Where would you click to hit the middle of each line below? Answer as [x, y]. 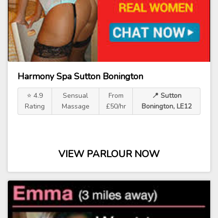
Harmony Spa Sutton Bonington [80, 76]
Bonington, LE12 [166, 106]
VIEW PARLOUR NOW [109, 154]
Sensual [76, 96]
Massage [75, 106]
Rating [35, 106]
